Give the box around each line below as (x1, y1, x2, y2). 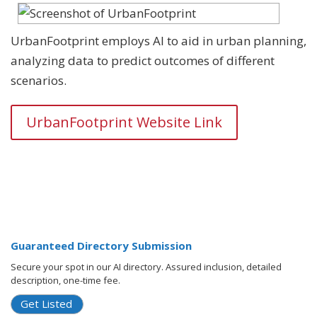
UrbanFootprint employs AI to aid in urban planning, (11, 33, 306, 50)
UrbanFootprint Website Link (26, 113, 222, 132)
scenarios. (11, 72, 67, 89)
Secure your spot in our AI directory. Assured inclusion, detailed (11, 260, 282, 274)
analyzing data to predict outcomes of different (11, 52, 275, 69)
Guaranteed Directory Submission (11, 238, 192, 253)
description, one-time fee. (11, 274, 120, 287)
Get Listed (21, 296, 72, 311)
